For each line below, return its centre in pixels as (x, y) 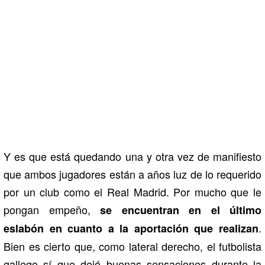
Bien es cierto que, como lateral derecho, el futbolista (132, 246)
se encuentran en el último (176, 210)
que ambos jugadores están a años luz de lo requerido (132, 174)
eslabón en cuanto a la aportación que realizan (131, 229)
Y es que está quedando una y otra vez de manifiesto (132, 156)
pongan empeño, (47, 210)
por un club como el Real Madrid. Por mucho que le (132, 192)
